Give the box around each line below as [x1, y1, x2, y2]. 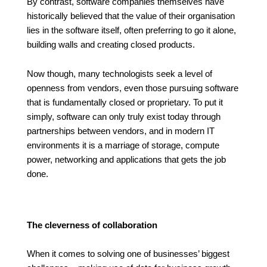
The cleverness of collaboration [26, 220, 157, 230]
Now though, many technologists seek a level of [26, 69, 212, 79]
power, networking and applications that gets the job [26, 154, 226, 164]
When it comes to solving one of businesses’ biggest [26, 249, 229, 259]
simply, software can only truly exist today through [26, 111, 221, 122]
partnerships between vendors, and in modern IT [26, 126, 215, 136]
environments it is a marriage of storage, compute [26, 140, 219, 150]
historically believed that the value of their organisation [26, 11, 235, 21]
